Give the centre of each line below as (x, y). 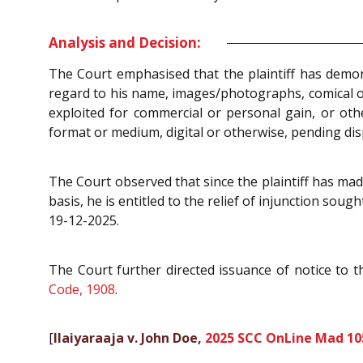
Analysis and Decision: (125, 43)
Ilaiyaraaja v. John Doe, (129, 338)
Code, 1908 (82, 289)
